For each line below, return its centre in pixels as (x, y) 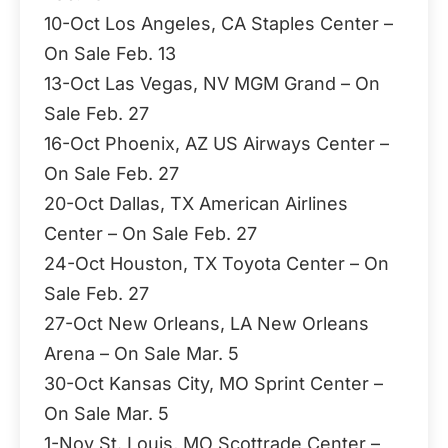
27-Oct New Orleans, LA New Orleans (206, 323)
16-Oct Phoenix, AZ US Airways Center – (216, 143)
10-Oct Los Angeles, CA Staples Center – (218, 23)
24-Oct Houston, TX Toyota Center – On (216, 263)
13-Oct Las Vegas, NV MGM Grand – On (212, 83)
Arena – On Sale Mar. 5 (141, 353)
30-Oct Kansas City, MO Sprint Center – (213, 383)
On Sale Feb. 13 (110, 53)
